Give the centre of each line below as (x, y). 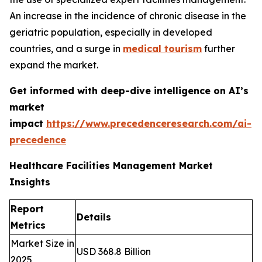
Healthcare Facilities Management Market (111, 166)
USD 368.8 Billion (114, 252)
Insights (30, 182)
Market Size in (42, 244)
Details (94, 217)
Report (27, 209)
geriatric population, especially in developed (111, 32)
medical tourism (162, 49)
